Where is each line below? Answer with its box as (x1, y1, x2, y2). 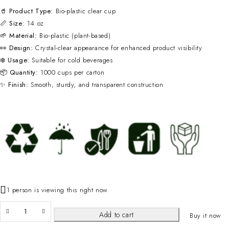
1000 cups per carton (38, 67, 105, 77)
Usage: (8, 55, 30, 65)
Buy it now (190, 210, 221, 220)
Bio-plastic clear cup (53, 6, 116, 16)
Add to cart (99, 209, 134, 220)
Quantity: (10, 67, 38, 77)
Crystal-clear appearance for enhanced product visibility (33, 42, 202, 53)
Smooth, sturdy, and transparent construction (28, 79, 164, 89)
